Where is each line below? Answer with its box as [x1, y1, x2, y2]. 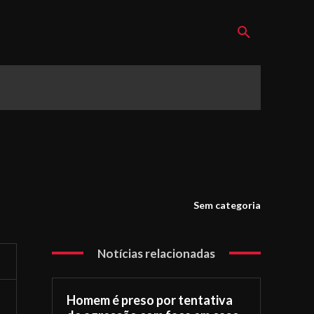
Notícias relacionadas [97, 245, 216, 261]
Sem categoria [193, 198, 261, 211]
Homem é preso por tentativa [67, 292, 233, 308]
